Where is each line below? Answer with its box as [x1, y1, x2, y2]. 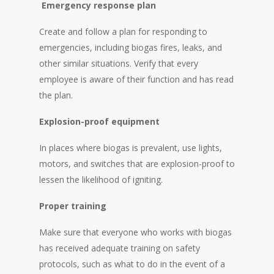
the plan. [39, 89, 73, 102]
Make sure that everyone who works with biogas [39, 226, 232, 239]
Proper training [39, 200, 106, 212]
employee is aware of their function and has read [39, 73, 234, 86]
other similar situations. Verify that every [39, 57, 198, 70]
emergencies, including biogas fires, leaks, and [39, 42, 222, 54]
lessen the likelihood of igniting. [39, 174, 163, 186]
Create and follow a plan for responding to [39, 26, 207, 38]
